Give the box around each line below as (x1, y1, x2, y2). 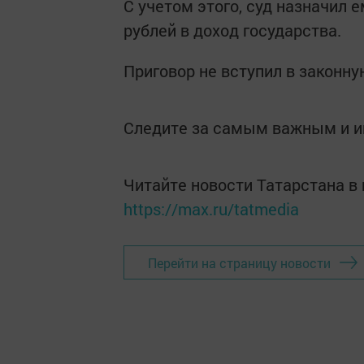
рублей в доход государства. (123, 19, 341, 41)
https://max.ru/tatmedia (123, 198, 299, 219)
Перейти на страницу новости (148, 253, 331, 271)
